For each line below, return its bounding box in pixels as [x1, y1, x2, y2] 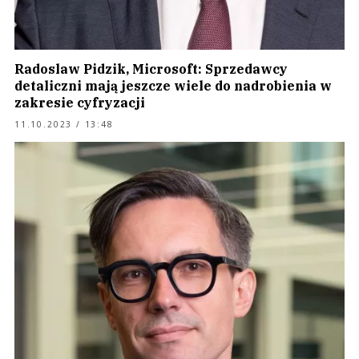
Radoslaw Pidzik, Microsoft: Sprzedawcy [14, 61, 288, 77]
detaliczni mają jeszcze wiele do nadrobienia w [14, 78, 332, 94]
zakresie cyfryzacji [14, 95, 145, 111]
